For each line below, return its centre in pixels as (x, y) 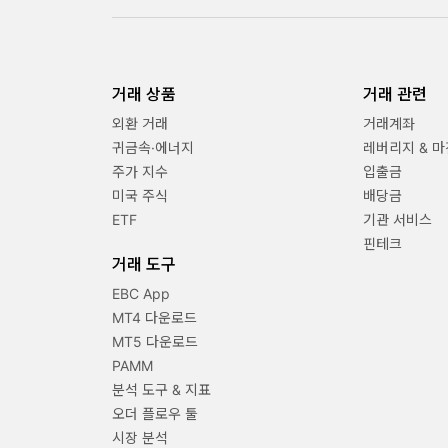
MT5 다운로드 (155, 342)
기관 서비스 (397, 220)
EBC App (141, 294)
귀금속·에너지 (153, 148)
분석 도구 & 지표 (161, 390)
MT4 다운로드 (154, 318)
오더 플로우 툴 (155, 414)
